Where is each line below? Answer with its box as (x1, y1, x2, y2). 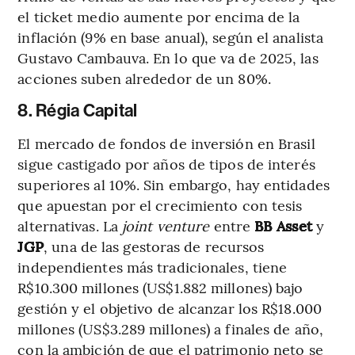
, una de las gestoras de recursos (44, 235, 265, 256)
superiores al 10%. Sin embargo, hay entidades (17, 174, 330, 194)
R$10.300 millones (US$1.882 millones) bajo (17, 277, 303, 297)
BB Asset (250, 215, 313, 235)
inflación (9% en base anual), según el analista (17, 26, 324, 47)
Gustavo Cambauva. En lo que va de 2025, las (17, 47, 319, 67)
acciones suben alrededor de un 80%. (17, 67, 271, 88)
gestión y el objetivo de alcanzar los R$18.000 (17, 297, 322, 318)
